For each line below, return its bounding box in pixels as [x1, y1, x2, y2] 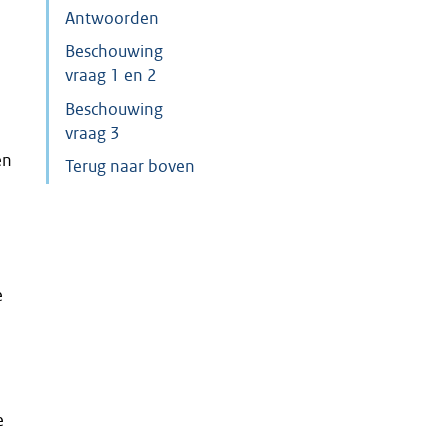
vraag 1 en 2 [65, 65, 158, 87]
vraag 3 [65, 122, 121, 144]
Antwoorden [65, 7, 160, 29]
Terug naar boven [65, 156, 196, 178]
